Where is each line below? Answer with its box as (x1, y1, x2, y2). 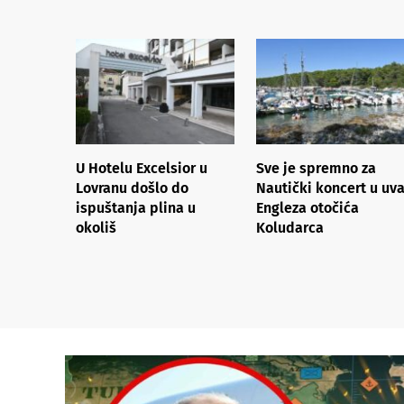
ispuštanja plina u (76, 198, 196, 216)
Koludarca (256, 218, 324, 236)
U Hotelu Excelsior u (76, 159, 207, 177)
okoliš (76, 218, 116, 236)
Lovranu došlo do (76, 179, 188, 197)
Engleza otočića (256, 198, 359, 216)
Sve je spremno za (256, 159, 376, 177)
